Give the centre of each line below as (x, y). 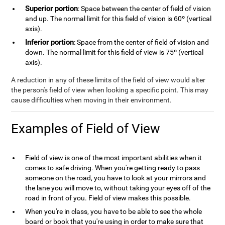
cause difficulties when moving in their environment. (92, 100)
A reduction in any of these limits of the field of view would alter (108, 80)
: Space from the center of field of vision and (142, 42)
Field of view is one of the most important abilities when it (114, 158)
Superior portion (52, 9)
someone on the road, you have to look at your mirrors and (116, 178)
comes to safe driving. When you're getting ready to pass (113, 168)
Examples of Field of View (86, 129)
